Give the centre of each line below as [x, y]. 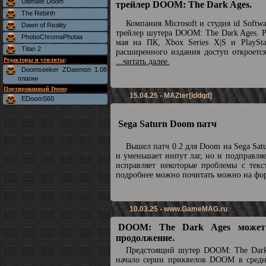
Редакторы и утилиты [34, 60]
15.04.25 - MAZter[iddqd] [171, 96]
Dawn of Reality [44, 25]
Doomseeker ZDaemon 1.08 [64, 69]
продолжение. [145, 238]
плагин [28, 78]
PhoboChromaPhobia [52, 37]
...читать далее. [143, 61]
